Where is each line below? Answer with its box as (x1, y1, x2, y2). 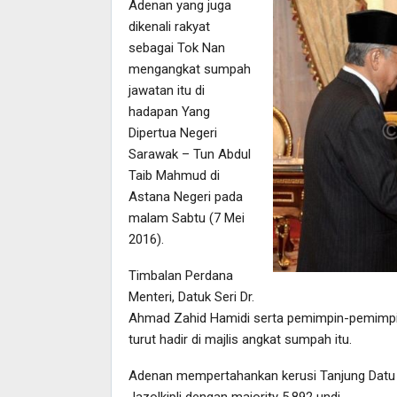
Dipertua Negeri (128, 125, 217, 142)
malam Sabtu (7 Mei (128, 210, 245, 227)
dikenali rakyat (128, 19, 210, 35)
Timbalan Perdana (128, 268, 233, 284)
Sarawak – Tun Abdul (128, 146, 251, 163)
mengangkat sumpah (128, 61, 251, 78)
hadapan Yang (128, 104, 210, 121)
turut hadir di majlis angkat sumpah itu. (128, 331, 352, 348)
